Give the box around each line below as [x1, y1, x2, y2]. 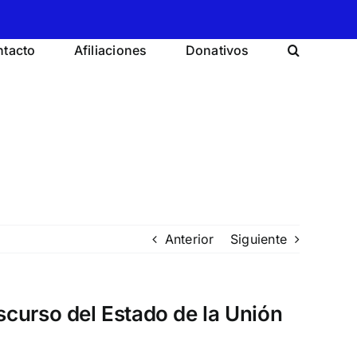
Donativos [185, 42, 249, 58]
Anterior [164, 231, 214, 247]
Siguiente [229, 231, 287, 247]
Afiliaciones [73, 42, 147, 58]
